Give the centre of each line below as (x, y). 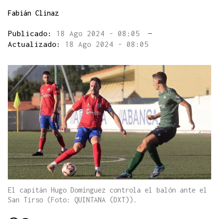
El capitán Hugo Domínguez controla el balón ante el (108, 190)
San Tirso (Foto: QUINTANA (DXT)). (72, 200)
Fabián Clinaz (33, 13)
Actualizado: (36, 44)
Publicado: (32, 33)
